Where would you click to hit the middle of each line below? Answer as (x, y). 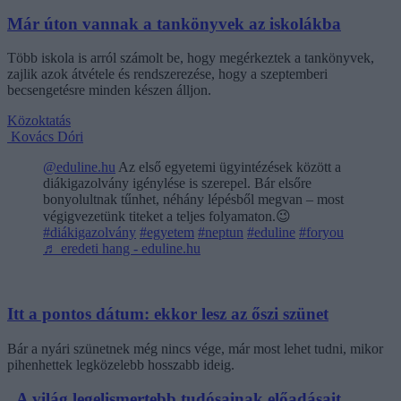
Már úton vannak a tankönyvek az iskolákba (174, 23)
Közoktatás (39, 121)
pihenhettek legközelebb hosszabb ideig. (121, 364)
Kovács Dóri (47, 137)
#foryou (321, 233)
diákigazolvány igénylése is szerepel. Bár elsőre (177, 183)
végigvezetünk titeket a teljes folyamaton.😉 (167, 217)
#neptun (221, 233)
